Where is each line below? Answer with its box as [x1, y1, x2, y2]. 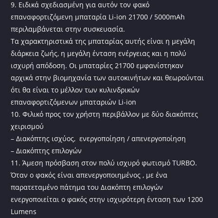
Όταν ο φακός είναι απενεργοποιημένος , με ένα [11, 170, 168, 180]
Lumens [11, 206, 37, 216]
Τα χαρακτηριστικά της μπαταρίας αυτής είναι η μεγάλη [11, 36, 196, 46]
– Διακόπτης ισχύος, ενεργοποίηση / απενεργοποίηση [11, 133, 186, 143]
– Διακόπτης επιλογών [11, 145, 82, 155]
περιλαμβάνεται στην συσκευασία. [11, 24, 126, 34]
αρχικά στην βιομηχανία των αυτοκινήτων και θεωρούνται [11, 73, 204, 82]
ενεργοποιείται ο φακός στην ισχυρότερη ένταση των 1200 [11, 194, 203, 204]
